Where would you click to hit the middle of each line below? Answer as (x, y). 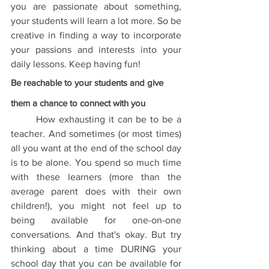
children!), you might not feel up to (96, 206)
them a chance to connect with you (78, 103)
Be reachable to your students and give (88, 83)
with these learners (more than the (96, 177)
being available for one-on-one (96, 220)
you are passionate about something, (96, 6)
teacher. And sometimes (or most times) (96, 134)
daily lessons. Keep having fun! (76, 64)
